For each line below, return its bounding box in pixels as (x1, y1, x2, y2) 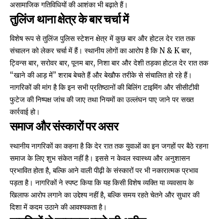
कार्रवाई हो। (10, 107, 40, 117)
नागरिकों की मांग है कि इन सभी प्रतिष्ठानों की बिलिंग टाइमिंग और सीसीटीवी (10, 83, 199, 92)
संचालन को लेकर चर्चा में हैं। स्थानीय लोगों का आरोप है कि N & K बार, (10, 46, 192, 56)
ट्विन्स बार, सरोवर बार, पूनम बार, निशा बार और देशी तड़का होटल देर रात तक (10, 58, 208, 68)
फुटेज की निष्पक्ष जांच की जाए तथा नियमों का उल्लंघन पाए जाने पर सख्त (10, 95, 194, 105)
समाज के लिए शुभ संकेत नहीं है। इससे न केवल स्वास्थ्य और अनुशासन (10, 153, 190, 163)
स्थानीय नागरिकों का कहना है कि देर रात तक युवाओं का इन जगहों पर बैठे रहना (10, 141, 208, 151)
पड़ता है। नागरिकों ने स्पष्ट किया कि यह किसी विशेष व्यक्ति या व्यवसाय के (10, 177, 194, 187)
